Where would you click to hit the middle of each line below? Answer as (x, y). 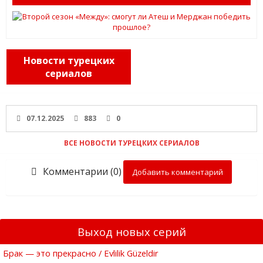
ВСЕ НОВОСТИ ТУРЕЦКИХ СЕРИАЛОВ (131, 143)
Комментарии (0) (82, 171)
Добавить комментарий (178, 172)
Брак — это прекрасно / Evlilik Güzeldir (81, 253)
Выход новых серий (131, 231)
